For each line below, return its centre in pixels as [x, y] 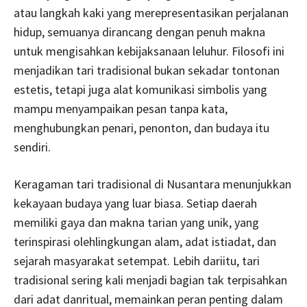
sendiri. [32, 147]
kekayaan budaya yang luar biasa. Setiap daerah [135, 203]
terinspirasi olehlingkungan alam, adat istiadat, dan [145, 241]
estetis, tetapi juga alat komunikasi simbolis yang [140, 89]
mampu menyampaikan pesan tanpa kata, [121, 108]
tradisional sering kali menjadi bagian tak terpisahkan [150, 280]
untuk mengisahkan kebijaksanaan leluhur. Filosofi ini [149, 51]
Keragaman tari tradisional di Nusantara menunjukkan [152, 184]
